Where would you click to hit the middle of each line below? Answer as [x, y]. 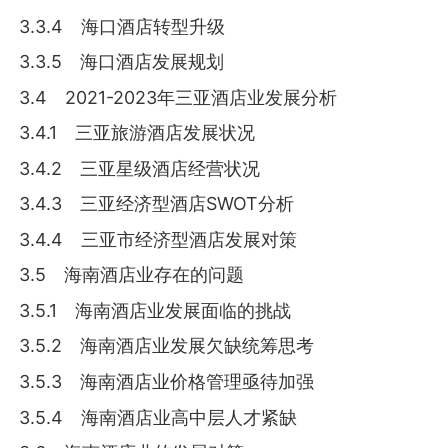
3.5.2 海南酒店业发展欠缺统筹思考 [167, 346]
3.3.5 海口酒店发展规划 [122, 62]
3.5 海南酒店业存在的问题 [132, 275]
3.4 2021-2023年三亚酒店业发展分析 [178, 97]
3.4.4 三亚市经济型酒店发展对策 [158, 239]
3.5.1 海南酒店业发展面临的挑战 [155, 310]
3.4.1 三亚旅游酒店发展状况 [137, 133]
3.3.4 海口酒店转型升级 [122, 26]
